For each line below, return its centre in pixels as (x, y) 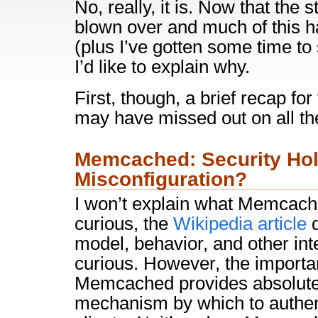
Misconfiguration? (161, 179)
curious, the (124, 224)
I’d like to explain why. (162, 67)
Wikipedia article (240, 224)
